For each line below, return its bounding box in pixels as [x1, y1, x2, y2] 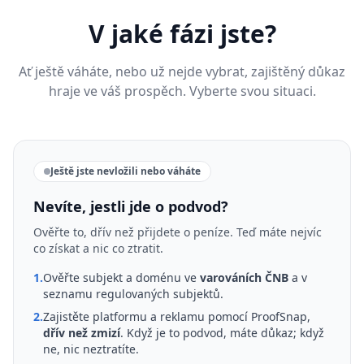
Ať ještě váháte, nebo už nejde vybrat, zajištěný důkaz [19, 63, 345, 81]
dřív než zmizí [43, 325, 120, 341]
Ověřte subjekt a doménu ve [43, 270, 200, 286]
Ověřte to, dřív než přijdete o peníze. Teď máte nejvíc [33, 224, 322, 240]
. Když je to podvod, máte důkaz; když [120, 325, 324, 341]
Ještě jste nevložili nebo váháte [50, 164, 201, 179]
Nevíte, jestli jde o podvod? [33, 197, 228, 217]
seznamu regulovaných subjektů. [43, 286, 223, 302]
